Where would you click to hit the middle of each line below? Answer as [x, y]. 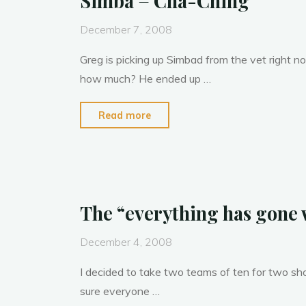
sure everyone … [120, 291]
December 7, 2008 [126, 30]
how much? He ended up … [145, 79]
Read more [124, 116]
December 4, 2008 [126, 241]
